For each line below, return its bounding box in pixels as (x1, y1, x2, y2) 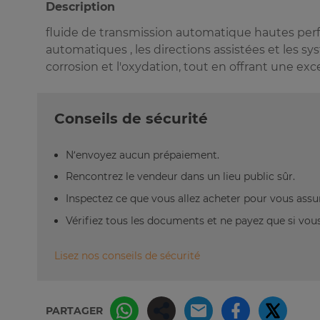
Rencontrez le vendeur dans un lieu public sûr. (66, 170, 295, 184)
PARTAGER (46, 304, 103, 318)
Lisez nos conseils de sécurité (54, 249, 200, 263)
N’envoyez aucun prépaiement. (66, 148, 219, 161)
